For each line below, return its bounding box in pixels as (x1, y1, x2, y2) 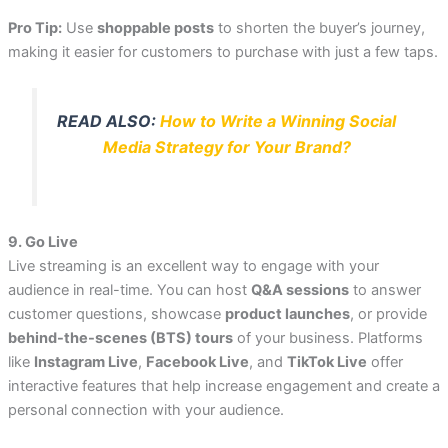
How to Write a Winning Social (160, 111, 396, 132)
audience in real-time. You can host (7, 281, 251, 300)
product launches (224, 305, 350, 324)
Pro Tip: (7, 19, 62, 38)
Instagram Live (33, 353, 138, 372)
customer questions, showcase (7, 305, 225, 324)
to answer (348, 281, 421, 300)
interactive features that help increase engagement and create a (7, 377, 440, 396)
